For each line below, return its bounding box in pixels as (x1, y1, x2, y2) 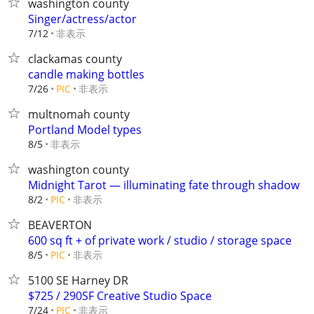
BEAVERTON (28, 217, 92, 233)
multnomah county (28, 107, 130, 122)
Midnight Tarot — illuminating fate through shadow (28, 177, 299, 193)
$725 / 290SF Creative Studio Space (28, 288, 212, 303)
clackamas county (28, 51, 122, 67)
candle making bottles (28, 67, 144, 82)
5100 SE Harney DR (28, 273, 128, 288)
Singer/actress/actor (28, 11, 137, 27)
